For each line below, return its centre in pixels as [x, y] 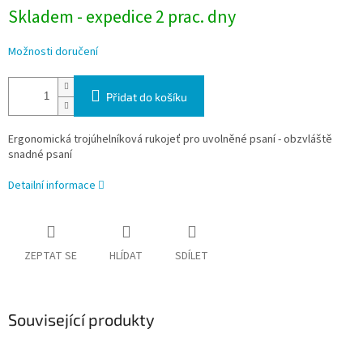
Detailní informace [52, 186]
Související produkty [81, 320]
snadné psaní [40, 155]
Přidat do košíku [147, 97]
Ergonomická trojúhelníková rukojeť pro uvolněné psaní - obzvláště [170, 140]
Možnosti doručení [53, 52]
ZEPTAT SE [51, 256]
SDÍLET [192, 256]
